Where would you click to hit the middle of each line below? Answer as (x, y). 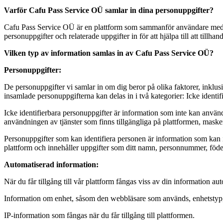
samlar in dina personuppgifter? (158, 10)
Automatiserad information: (51, 165)
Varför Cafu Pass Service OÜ (54, 10)
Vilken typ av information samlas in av (70, 53)
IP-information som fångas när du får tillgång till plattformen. (99, 215)
